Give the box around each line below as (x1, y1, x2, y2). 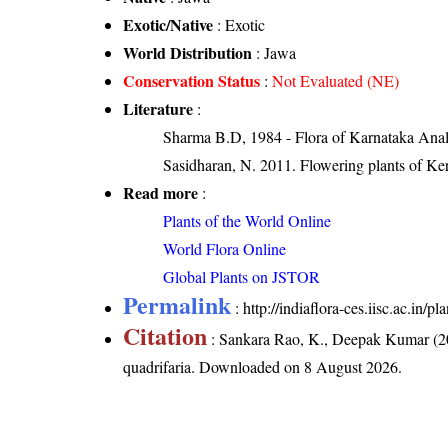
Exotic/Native (123, 12, 214, 36)
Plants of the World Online (163, 209, 332, 231)
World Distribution (123, 40, 253, 64)
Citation (123, 317, 208, 353)
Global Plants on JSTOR (163, 265, 321, 287)
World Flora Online (163, 237, 287, 259)
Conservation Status (123, 68, 261, 92)
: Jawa (252, 41, 297, 63)
